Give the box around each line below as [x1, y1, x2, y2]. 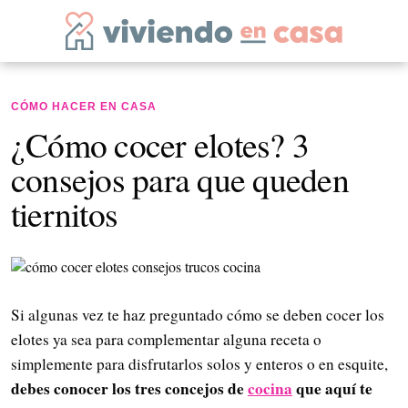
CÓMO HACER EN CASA [11, 100, 157, 113]
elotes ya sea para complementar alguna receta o [11, 329, 321, 350]
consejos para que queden [11, 156, 349, 202]
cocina [248, 377, 292, 400]
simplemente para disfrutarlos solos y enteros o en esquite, [11, 353, 388, 374]
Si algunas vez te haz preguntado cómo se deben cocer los [11, 304, 384, 325]
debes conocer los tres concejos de [11, 377, 248, 400]
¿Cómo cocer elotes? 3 [11, 121, 310, 168]
